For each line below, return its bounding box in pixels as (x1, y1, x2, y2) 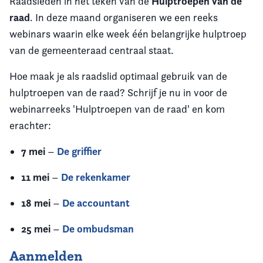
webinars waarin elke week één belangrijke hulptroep (9, 28, 247, 41)
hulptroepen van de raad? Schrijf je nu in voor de (9, 86, 227, 99)
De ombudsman (62, 222, 134, 236)
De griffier (57, 144, 102, 159)
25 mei (21, 222, 50, 236)
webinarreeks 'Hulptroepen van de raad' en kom (9, 103, 225, 116)
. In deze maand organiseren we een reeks (30, 11, 218, 24)
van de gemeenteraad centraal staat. (9, 44, 174, 57)
